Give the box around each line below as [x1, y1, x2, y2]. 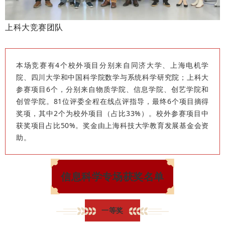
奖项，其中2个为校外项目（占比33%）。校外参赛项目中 [16, 108, 209, 118]
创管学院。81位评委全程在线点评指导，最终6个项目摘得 [16, 96, 209, 106]
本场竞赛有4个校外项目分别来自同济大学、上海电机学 [16, 60, 209, 70]
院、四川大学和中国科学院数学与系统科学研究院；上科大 [16, 72, 209, 82]
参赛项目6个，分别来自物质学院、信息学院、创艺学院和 [16, 84, 209, 94]
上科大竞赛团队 [5, 21, 63, 33]
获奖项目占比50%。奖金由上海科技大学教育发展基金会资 [16, 120, 209, 130]
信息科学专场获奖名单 [61, 169, 164, 183]
